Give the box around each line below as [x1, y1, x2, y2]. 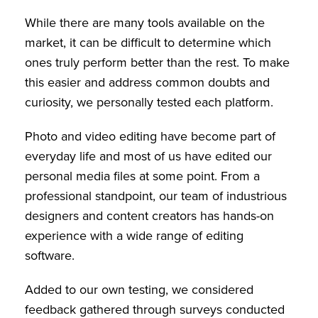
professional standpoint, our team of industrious [25, 187, 287, 205]
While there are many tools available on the [25, 13, 265, 32]
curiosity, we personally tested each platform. [25, 93, 273, 111]
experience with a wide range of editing [25, 226, 243, 245]
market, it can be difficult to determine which [25, 33, 271, 52]
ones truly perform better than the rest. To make [25, 53, 290, 72]
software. [25, 246, 75, 265]
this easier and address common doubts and [25, 73, 270, 92]
